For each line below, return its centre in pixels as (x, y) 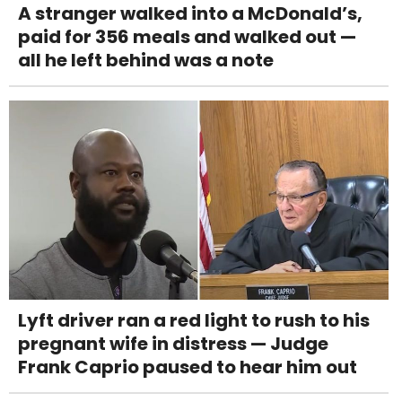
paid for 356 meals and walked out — (187, 37)
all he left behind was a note (146, 61)
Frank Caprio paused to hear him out (188, 367)
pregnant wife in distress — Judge (173, 344)
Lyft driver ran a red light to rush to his (194, 321)
